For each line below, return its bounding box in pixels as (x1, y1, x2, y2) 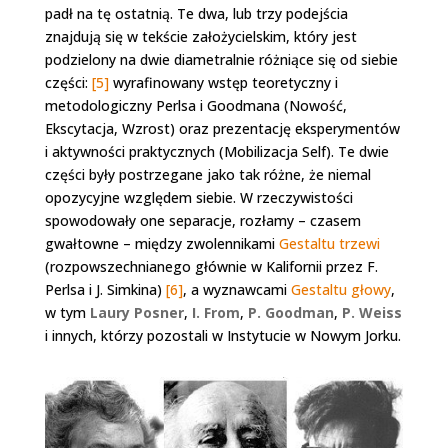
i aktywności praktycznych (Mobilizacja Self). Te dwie (44, 142, 389, 161)
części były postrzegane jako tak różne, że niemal (44, 165, 371, 184)
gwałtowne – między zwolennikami (44, 234, 279, 253)
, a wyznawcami (182, 280, 291, 299)
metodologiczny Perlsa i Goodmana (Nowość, (44, 96, 347, 115)
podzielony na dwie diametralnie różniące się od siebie (44, 50, 398, 69)
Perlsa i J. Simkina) (44, 280, 166, 299)
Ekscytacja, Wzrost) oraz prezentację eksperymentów (44, 119, 400, 138)
